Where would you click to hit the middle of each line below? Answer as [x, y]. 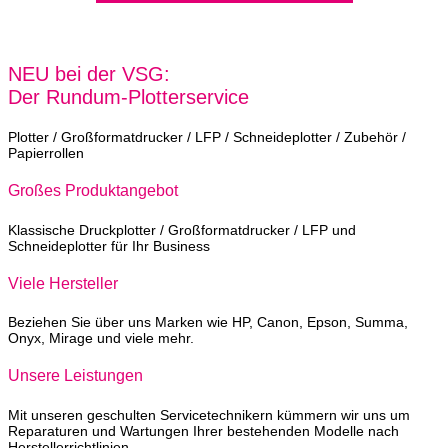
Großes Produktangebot [93, 191]
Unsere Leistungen [75, 376]
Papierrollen [46, 153]
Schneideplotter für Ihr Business [109, 245]
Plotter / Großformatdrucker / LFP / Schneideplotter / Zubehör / [207, 137]
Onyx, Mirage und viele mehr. [101, 338]
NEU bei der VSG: [89, 74]
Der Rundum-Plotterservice [128, 97]
